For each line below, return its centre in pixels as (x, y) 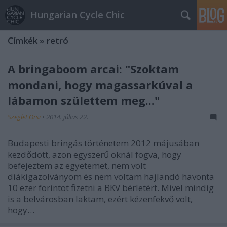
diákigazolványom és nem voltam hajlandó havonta (111, 177)
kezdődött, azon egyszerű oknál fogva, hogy (94, 154)
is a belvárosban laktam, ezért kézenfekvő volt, (100, 199)
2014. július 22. (67, 117)
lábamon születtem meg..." (84, 100)
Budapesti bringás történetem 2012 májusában (103, 143)
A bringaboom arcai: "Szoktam (93, 69)
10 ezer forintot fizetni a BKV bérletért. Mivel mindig (111, 188)
